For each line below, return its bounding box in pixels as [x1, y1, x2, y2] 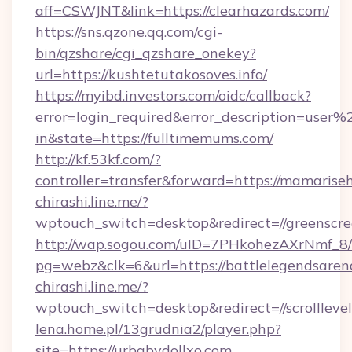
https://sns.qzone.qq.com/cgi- [35, 23, 222, 41]
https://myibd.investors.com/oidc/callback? [35, 86, 311, 104]
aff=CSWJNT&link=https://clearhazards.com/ [35, 2, 329, 20]
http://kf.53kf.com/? [35, 150, 161, 168]
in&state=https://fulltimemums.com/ [35, 129, 273, 147]
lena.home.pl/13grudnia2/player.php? [35, 320, 281, 338]
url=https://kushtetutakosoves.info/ [35, 65, 267, 83]
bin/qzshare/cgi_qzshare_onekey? [35, 44, 256, 62]
